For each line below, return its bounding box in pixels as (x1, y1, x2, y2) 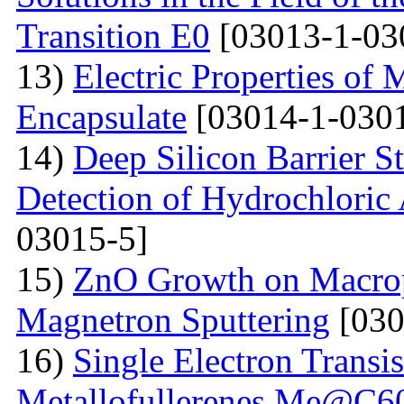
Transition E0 (16, 15, 210, 55)
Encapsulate (16, 96, 187, 136)
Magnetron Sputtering (16, 299, 330, 339)
